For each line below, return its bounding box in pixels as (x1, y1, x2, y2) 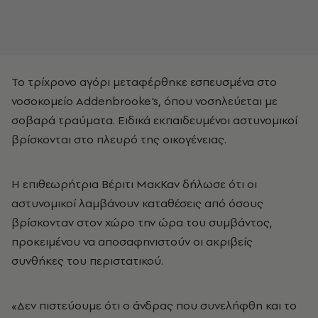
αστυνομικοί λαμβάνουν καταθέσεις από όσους (11, 195, 263, 211)
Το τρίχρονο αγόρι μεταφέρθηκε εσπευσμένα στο (11, 74, 277, 89)
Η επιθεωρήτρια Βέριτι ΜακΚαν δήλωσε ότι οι (11, 176, 257, 192)
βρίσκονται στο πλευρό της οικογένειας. (11, 131, 226, 147)
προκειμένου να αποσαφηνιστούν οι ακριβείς (11, 234, 253, 249)
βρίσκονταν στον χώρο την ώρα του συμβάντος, (11, 214, 273, 230)
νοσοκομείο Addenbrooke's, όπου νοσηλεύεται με (11, 93, 278, 109)
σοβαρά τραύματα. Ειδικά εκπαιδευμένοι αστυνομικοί (11, 112, 297, 128)
